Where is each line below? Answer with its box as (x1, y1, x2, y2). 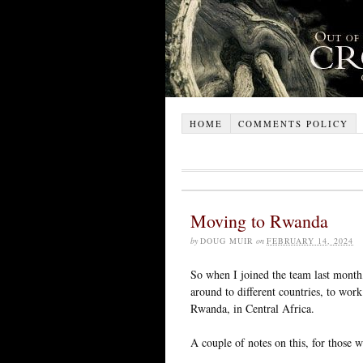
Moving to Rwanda (190, 208, 328, 233)
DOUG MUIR (200, 234, 254, 246)
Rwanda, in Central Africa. (190, 300, 314, 316)
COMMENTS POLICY (237, 117, 348, 130)
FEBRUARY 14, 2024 (267, 234, 353, 246)
